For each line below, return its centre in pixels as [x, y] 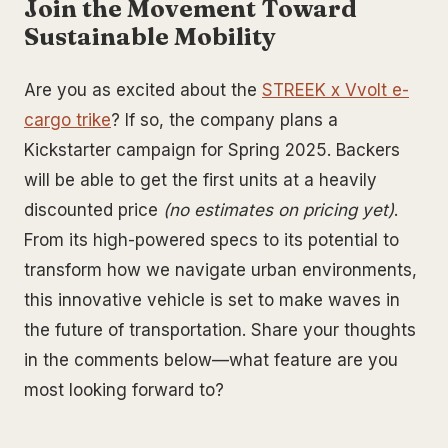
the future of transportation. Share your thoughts [220, 330]
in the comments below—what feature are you [211, 360]
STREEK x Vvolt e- [335, 90]
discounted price [93, 210]
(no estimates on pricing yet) [278, 210]
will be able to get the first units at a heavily [200, 180]
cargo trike [67, 120]
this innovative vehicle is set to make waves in [212, 300]
